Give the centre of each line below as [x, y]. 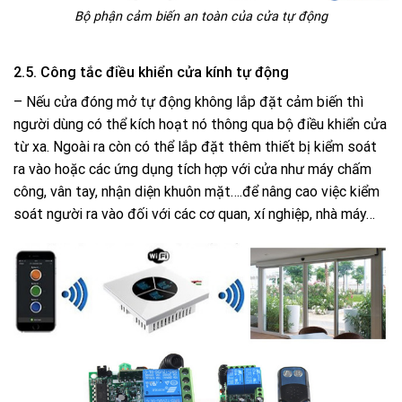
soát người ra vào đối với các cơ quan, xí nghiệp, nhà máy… [194, 214]
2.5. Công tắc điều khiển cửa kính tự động [151, 72]
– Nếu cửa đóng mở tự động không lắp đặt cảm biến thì [188, 101]
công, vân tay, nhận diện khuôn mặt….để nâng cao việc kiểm [197, 191]
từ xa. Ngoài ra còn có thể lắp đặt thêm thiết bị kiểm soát [195, 146]
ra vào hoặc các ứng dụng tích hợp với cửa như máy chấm [192, 169]
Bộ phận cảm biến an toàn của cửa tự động [201, 16]
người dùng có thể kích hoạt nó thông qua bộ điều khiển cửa [200, 124]
